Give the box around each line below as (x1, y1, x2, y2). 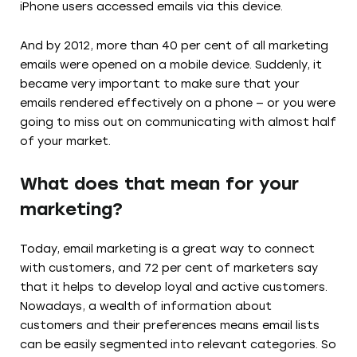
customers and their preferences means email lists (20, 318, 320, 332)
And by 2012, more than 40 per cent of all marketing (20, 38, 328, 53)
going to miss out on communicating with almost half (20, 115, 336, 129)
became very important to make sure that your (20, 76, 300, 91)
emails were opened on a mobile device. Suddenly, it (20, 57, 322, 72)
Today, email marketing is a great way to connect (20, 241, 315, 256)
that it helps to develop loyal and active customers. (20, 280, 328, 294)
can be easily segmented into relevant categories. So (20, 337, 336, 351)
